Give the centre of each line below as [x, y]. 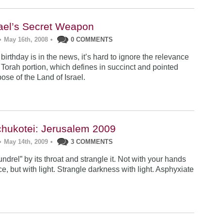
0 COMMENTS [92, 39]
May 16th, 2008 [26, 39]
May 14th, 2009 [26, 142]
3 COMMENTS [92, 142]
